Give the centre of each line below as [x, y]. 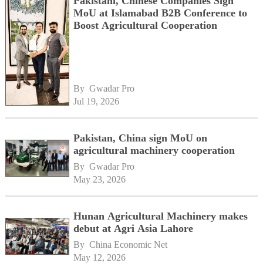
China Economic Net [129, 245]
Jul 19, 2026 [97, 102]
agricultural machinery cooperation [154, 151]
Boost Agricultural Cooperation [146, 25]
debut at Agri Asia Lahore [134, 229]
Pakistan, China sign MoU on [141, 138]
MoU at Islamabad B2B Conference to [161, 13]
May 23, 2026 [100, 180]
